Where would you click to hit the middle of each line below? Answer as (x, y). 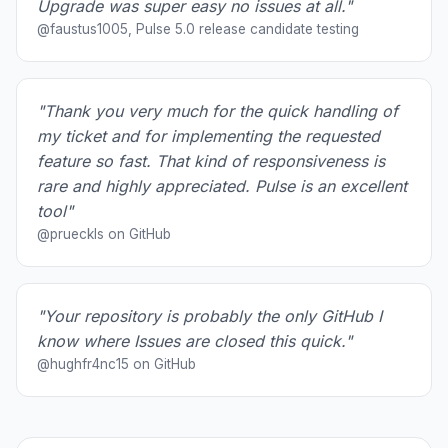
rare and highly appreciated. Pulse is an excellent (222, 185)
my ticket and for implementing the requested (208, 135)
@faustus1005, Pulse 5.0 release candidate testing (198, 28)
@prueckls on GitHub (104, 233)
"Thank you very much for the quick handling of (217, 110)
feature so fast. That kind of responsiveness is (211, 160)
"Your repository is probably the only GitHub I (209, 315)
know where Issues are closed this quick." (194, 340)
